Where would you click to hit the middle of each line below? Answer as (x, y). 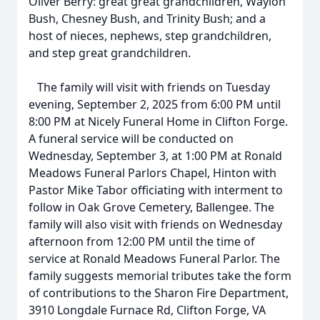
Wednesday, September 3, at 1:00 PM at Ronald (155, 156)
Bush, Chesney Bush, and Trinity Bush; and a (147, 19)
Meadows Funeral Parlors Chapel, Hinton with (152, 173)
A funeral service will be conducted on (131, 139)
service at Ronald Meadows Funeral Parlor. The (154, 259)
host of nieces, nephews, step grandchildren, (150, 36)
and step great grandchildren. (111, 53)
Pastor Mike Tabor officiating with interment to (156, 190)
